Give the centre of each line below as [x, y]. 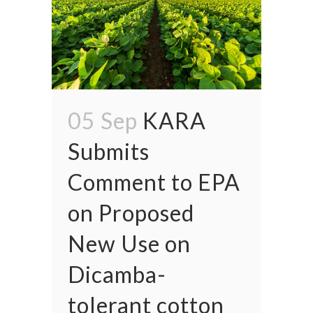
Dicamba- [117, 274]
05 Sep [103, 120]
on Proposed [131, 212]
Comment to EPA [154, 182]
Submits [109, 151]
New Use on [129, 243]
